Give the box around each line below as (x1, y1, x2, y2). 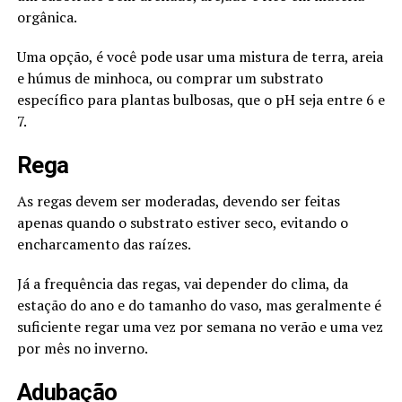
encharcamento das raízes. (16, 233, 191, 254)
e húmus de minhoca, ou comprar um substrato (16, 67, 323, 88)
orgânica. (16, 6, 77, 27)
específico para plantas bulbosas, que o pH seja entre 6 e (16, 89, 385, 109)
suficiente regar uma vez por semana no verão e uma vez (16, 316, 383, 336)
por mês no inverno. (16, 337, 148, 358)
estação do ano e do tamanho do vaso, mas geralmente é (16, 294, 381, 315)
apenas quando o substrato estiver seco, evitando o (16, 212, 348, 232)
